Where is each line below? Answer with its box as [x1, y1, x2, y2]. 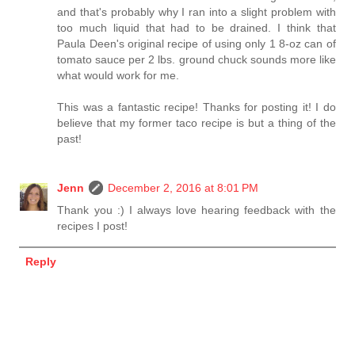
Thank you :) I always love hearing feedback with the [57, 203, 336, 216]
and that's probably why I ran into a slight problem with [57, 5, 336, 18]
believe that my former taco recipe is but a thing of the [57, 116, 336, 129]
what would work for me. [57, 68, 180, 82]
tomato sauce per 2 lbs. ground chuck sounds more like [57, 52, 336, 66]
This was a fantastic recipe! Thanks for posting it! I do [57, 100, 336, 113]
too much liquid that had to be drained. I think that [57, 21, 336, 34]
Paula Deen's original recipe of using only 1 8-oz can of [57, 36, 336, 50]
